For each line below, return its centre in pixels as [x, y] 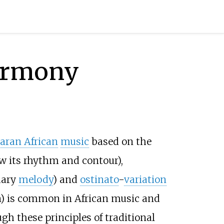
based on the [120, 142]
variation [145, 180]
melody [35, 180]
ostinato [99, 180]
